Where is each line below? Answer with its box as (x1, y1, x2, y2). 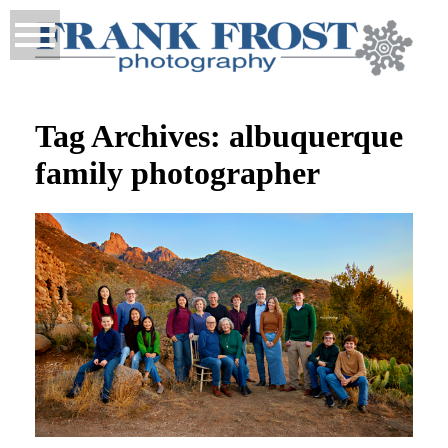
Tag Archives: (35, 117, 230, 154)
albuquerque (229, 117, 404, 154)
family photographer (35, 154, 321, 191)
